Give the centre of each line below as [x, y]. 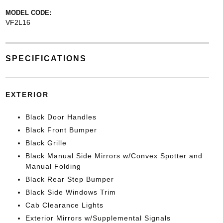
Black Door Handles [61, 117]
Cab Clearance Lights [64, 205]
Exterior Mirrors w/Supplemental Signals [98, 218]
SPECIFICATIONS [46, 58]
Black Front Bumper [61, 130]
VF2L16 [18, 22]
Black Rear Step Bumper [69, 179]
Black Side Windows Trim [70, 192]
